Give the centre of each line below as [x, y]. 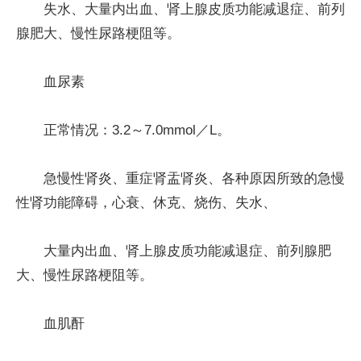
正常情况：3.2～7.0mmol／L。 [137, 130]
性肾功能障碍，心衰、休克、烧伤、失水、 [146, 202]
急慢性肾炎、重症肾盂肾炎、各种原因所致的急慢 [194, 178]
